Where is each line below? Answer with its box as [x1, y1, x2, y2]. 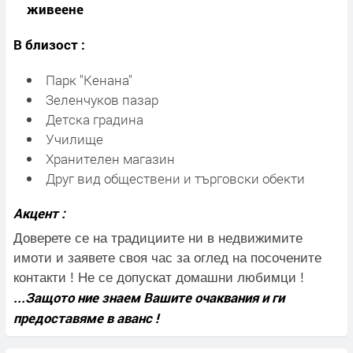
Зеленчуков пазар [45, 90, 158, 109]
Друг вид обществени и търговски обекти [45, 169, 305, 188]
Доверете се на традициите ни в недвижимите [13, 230, 303, 246]
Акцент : [13, 203, 65, 222]
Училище [45, 129, 103, 148]
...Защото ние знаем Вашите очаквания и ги [13, 288, 284, 307]
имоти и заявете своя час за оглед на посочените [13, 250, 321, 266]
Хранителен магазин [45, 149, 175, 168]
